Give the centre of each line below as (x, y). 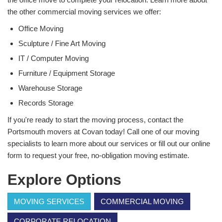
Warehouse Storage (50, 88)
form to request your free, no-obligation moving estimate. (98, 155)
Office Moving (41, 28)
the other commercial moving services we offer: (84, 11)
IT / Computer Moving (54, 58)
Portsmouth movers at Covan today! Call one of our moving (103, 131)
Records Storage (46, 103)
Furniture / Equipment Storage (67, 73)
